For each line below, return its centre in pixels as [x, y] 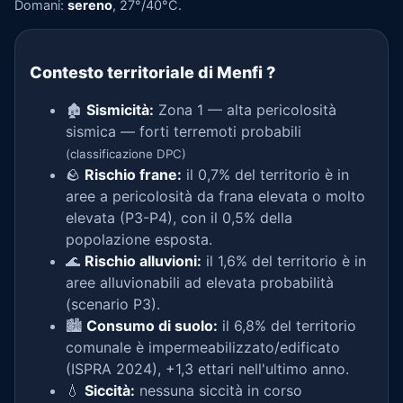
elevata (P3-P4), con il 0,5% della [179, 218]
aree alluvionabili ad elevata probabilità [200, 282]
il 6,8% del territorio [287, 326]
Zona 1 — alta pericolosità [245, 110]
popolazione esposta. [139, 239]
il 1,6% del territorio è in [284, 261]
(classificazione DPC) [126, 154]
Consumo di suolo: [152, 326]
